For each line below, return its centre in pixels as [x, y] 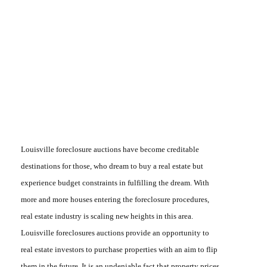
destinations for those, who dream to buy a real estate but [112, 166]
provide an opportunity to [167, 233]
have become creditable [160, 150]
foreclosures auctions [89, 233]
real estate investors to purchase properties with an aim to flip [119, 250]
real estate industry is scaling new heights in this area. [107, 216]
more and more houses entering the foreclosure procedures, [115, 200]
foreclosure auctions [88, 150]
